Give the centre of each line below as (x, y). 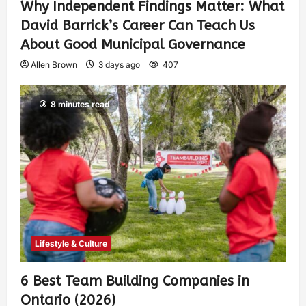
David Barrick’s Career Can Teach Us (138, 26)
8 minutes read (80, 105)
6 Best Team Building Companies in (135, 281)
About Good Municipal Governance (133, 45)
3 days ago (119, 65)
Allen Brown (54, 65)
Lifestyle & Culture (71, 243)
